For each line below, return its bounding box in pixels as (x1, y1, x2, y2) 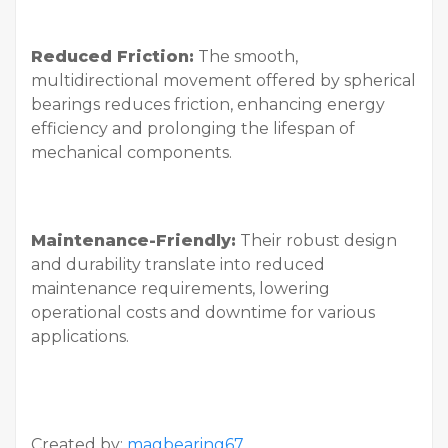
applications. (31, 327, 129, 347)
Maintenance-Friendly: (31, 231, 236, 251)
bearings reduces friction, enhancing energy (31, 95, 385, 115)
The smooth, (194, 47, 298, 67)
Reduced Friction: (31, 47, 194, 67)
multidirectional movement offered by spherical (31, 71, 416, 91)
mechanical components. (31, 143, 232, 163)
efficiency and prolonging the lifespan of (31, 119, 355, 139)
